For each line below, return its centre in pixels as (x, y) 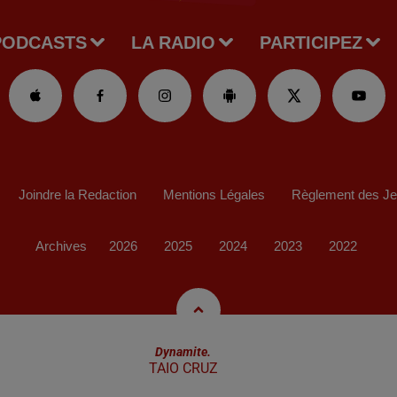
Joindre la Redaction (78, 194)
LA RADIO (173, 42)
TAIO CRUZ (183, 368)
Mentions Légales (214, 194)
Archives (61, 245)
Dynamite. (183, 351)
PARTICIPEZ (311, 42)
